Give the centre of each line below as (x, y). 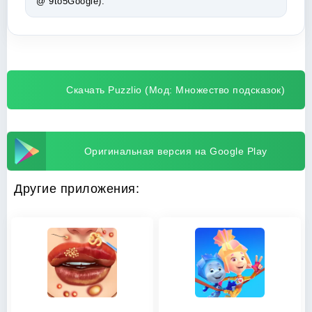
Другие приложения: (77, 189)
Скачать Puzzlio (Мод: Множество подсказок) (175, 90)
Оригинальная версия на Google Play (175, 151)
